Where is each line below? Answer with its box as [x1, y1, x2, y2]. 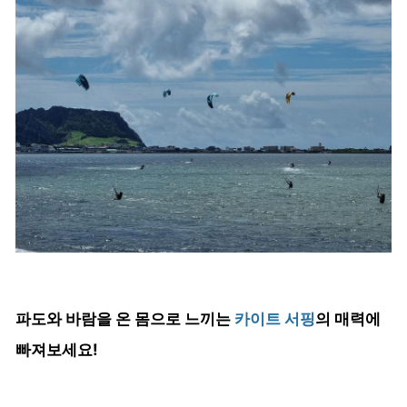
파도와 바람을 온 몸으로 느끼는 [15, 308, 234, 328]
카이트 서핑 [234, 308, 315, 328]
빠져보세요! [15, 339, 102, 359]
